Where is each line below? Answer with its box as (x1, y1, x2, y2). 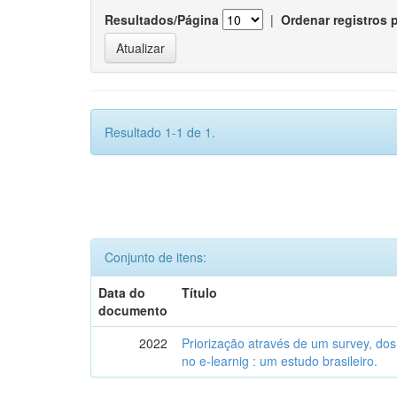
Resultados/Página (105, 11, 219, 28)
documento (98, 301, 168, 319)
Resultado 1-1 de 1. (105, 123, 215, 141)
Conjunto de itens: (105, 248, 206, 266)
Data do (98, 284, 146, 301)
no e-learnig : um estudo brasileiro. (182, 352, 378, 370)
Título (182, 284, 218, 301)
